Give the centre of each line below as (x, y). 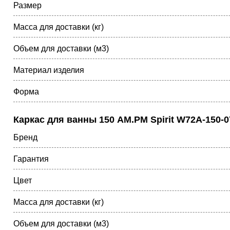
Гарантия (31, 159)
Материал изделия (49, 70)
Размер (27, 5)
